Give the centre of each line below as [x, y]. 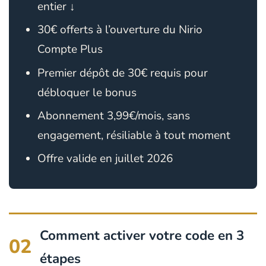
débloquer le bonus [87, 92]
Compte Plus [70, 50]
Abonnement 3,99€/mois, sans [114, 116]
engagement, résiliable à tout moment [134, 136]
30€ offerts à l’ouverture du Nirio [120, 30]
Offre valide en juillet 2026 [105, 159]
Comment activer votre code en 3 [142, 236]
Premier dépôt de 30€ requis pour [123, 73]
